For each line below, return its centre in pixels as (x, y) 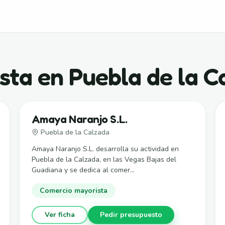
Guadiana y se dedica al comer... (83, 170)
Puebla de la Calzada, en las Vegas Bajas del (104, 159)
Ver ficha (60, 215)
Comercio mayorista (73, 190)
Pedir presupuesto (131, 215)
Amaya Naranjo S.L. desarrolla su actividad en (105, 149)
